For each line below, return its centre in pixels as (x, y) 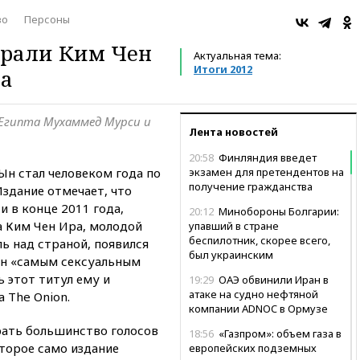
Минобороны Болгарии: (278, 211)
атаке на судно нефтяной (254, 294)
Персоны (47, 19)
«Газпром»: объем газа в (279, 333)
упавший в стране (234, 225)
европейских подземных (253, 348)
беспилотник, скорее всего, (260, 240)
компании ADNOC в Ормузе (258, 308)
